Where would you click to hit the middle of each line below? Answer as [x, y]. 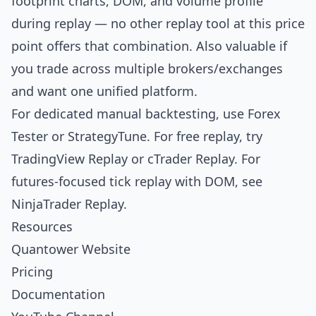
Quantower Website [71, 249]
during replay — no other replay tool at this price [158, 23]
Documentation [58, 294]
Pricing [32, 272]
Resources [42, 226]
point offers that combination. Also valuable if [149, 46]
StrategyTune [107, 136]
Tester [30, 136]
